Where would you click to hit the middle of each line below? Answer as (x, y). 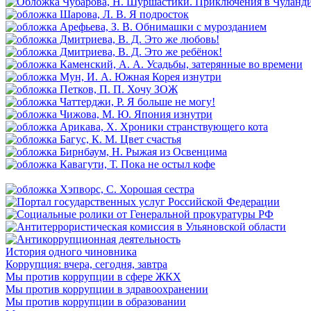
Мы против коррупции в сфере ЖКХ (93, 277)
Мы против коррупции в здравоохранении (107, 289)
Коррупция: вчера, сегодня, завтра (86, 264)
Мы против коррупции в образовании (96, 302)
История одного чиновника (71, 252)
